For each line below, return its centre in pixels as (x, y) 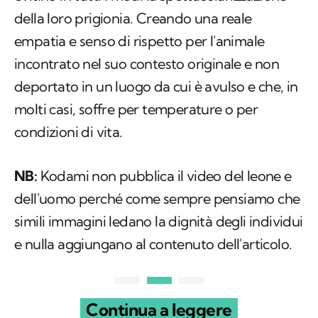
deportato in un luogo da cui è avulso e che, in (156, 87)
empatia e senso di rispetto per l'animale (139, 41)
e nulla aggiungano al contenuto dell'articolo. (153, 244)
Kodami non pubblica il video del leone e (166, 176)
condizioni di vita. (68, 132)
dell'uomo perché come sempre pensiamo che (157, 199)
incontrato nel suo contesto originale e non (147, 64)
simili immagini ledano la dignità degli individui (159, 221)
